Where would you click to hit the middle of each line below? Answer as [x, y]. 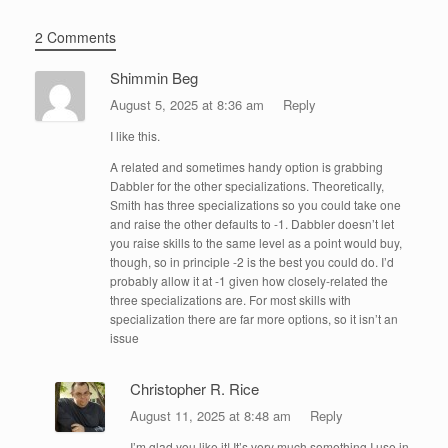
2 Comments [75, 36]
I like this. [135, 135]
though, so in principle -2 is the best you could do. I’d [252, 261]
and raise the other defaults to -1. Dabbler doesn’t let [252, 223]
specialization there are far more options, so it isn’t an [254, 318]
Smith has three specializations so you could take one [255, 204]
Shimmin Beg [154, 77]
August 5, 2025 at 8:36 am [189, 104]
